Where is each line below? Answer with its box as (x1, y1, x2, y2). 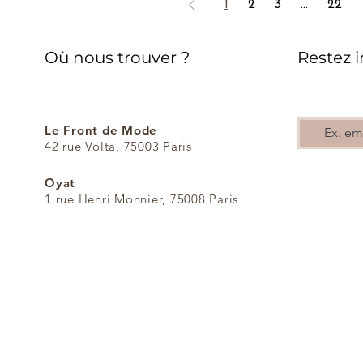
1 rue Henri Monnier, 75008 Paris (45, 190, 238, 207)
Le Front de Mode (45, 122, 157, 138)
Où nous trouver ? (45, 47, 190, 67)
